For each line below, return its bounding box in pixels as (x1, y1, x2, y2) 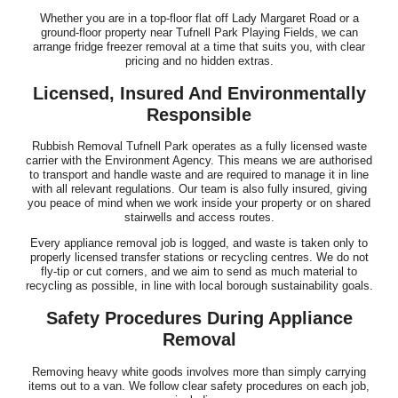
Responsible (147, 105, 251, 124)
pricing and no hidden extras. (124, 53, 274, 68)
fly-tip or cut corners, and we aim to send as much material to (41, 265, 357, 279)
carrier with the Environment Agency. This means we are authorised (26, 154, 372, 168)
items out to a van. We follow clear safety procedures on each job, (28, 378, 370, 393)
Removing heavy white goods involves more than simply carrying (32, 364, 366, 378)
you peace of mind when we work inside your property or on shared (28, 196, 370, 211)
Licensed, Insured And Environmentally (32, 84, 366, 103)
